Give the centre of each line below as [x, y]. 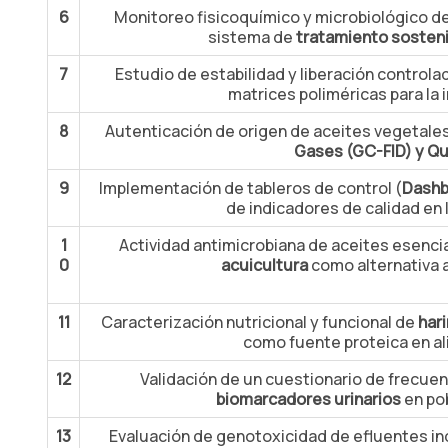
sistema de [252, 37]
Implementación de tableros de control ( [250, 188]
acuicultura [264, 265]
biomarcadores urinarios [308, 399]
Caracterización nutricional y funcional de [259, 322]
